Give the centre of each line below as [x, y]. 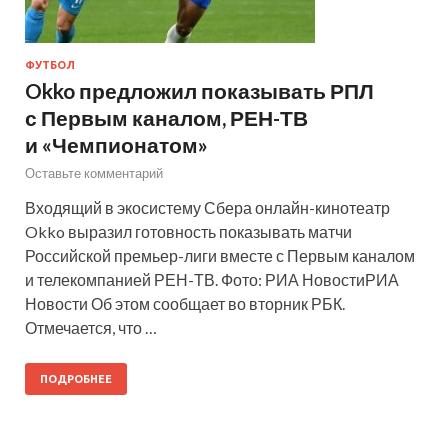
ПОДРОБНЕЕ [76, 378]
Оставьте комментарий [94, 172]
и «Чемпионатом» [116, 144]
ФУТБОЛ [50, 64]
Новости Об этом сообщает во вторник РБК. [185, 303]
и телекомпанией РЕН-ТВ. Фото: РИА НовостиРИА [212, 279]
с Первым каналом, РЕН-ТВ [166, 117]
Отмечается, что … [91, 327]
